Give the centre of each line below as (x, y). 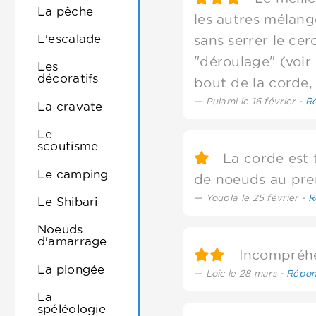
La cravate (70, 106)
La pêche (65, 11)
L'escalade (69, 39)
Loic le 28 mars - (246, 273)
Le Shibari (67, 201)
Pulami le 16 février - (255, 101)
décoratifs (68, 78)
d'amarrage (72, 241)
